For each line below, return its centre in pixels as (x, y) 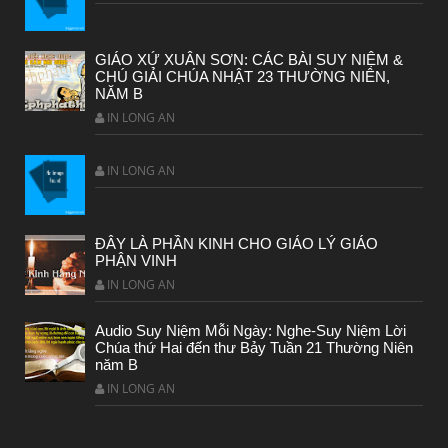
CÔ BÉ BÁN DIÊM (106, 160)
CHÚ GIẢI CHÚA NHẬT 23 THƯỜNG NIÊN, (242, 77)
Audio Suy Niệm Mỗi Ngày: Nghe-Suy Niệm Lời (250, 331)
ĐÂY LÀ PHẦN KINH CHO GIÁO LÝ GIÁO (236, 244)
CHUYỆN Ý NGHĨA (108, 131)
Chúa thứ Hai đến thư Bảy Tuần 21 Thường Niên (254, 348)
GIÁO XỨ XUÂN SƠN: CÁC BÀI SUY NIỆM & (249, 60)
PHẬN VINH (136, 261)
